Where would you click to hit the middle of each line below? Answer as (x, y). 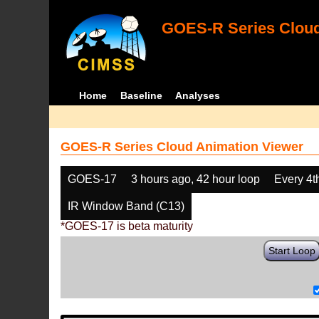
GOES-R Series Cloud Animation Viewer (182, 147)
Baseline (141, 95)
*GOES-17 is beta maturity (127, 226)
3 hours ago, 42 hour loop (196, 179)
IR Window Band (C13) (126, 206)
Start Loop (292, 251)
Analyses (198, 95)
